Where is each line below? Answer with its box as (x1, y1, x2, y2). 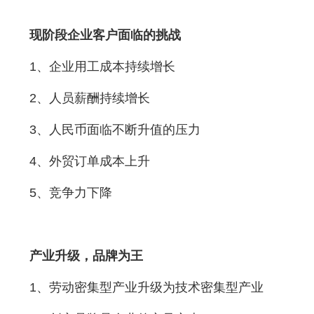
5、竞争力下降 (29, 185, 112, 200)
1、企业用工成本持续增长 (29, 59, 175, 74)
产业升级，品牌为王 (29, 248, 143, 263)
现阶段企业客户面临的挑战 (29, 27, 181, 42)
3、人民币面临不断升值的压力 (29, 122, 200, 137)
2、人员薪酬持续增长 (29, 90, 150, 105)
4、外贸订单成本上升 (29, 153, 150, 168)
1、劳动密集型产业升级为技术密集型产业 (29, 280, 264, 294)
